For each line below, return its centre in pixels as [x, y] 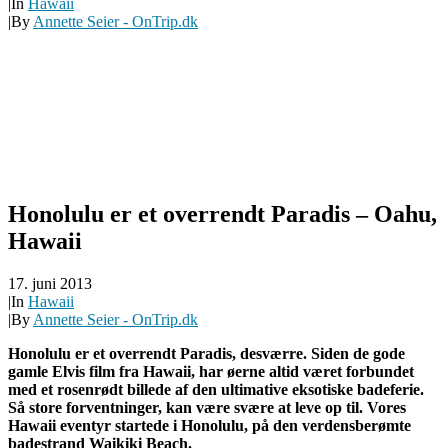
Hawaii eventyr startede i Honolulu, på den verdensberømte [209, 426]
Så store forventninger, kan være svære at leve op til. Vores [207, 408]
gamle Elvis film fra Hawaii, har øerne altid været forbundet [211, 372]
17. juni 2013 [50, 284]
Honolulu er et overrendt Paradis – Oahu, [222, 214]
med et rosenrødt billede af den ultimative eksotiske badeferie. [216, 390]
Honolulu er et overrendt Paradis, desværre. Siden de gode [206, 354]
